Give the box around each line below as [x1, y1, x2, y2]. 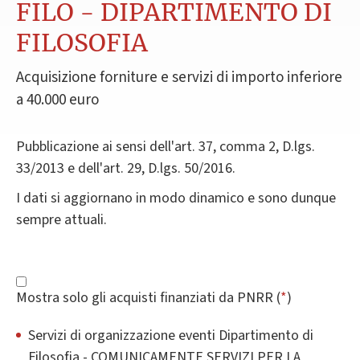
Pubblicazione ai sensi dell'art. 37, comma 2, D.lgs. [16, 136, 315, 157]
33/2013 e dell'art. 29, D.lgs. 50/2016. [16, 157, 235, 178]
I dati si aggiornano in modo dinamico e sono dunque [16, 187, 336, 208]
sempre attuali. [16, 209, 107, 230]
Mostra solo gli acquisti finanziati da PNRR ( [16, 287, 280, 308]
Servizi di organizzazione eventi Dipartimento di [28, 325, 313, 346]
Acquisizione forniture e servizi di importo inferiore [16, 66, 342, 88]
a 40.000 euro [16, 88, 99, 111]
